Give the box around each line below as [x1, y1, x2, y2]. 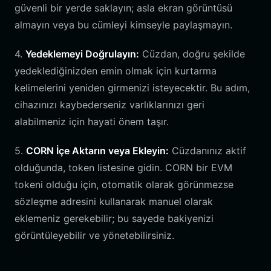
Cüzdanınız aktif [169, 145, 246, 157]
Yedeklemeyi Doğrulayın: [25, 48, 139, 60]
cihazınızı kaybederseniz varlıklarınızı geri [15, 99, 204, 111]
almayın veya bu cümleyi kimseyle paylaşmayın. [15, 19, 232, 31]
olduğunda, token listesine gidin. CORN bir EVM [15, 162, 232, 174]
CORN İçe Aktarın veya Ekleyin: [26, 145, 169, 157]
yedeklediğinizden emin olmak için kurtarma [15, 65, 217, 77]
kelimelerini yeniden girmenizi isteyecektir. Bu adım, [15, 82, 250, 94]
